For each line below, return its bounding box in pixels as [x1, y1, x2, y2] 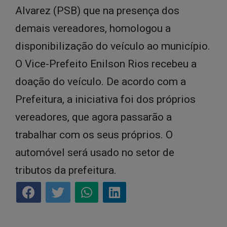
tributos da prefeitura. [15, 164, 117, 176]
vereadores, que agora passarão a [15, 110, 172, 123]
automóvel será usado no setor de [15, 146, 174, 159]
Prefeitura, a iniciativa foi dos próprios [15, 93, 196, 105]
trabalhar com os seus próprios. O [15, 128, 173, 141]
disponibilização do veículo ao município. [15, 40, 210, 52]
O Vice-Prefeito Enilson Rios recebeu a [15, 57, 197, 70]
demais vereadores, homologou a [15, 22, 171, 34]
